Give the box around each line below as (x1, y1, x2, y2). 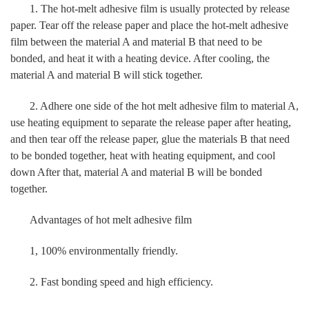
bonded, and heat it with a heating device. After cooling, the (10, 52, 270, 64)
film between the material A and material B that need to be (10, 35, 262, 48)
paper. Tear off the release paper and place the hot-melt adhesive (10, 19, 288, 31)
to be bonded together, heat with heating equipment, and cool (10, 149, 275, 161)
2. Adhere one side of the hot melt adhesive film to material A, (30, 99, 299, 112)
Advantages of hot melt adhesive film (30, 213, 192, 226)
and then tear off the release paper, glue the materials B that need (10, 132, 290, 145)
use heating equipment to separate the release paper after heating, (10, 116, 291, 128)
